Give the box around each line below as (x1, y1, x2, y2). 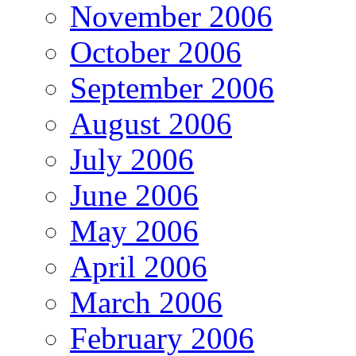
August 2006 (70, 106, 232, 141)
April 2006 (70, 250, 207, 284)
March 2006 (70, 285, 222, 320)
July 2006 (70, 142, 194, 177)
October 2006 (70, 35, 242, 70)
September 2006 (70, 71, 274, 106)
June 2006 (70, 178, 199, 213)
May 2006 (70, 214, 199, 249)
